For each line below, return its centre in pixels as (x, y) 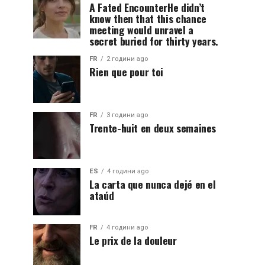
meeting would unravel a (141, 30)
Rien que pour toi (127, 72)
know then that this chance (148, 18)
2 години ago (127, 59)
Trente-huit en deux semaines (153, 128)
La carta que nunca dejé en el (153, 184)
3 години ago (127, 115)
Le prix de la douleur (133, 240)
